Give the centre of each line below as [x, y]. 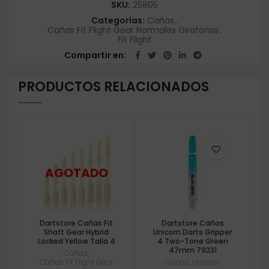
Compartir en [94, 56]
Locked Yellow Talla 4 [76, 241]
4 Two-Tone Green [192, 241]
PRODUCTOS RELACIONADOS [113, 87]
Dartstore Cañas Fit [77, 223]
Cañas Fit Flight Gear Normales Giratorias [133, 30]
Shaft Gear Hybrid [77, 232]
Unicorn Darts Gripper [193, 232]
